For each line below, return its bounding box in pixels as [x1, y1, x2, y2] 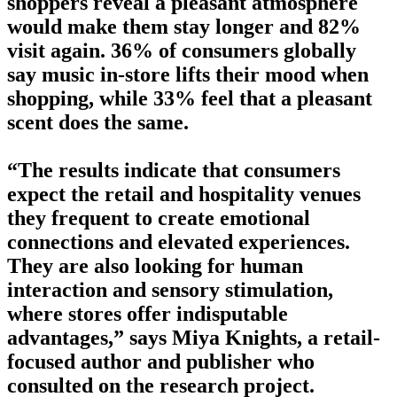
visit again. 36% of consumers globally [7, 39, 356, 63]
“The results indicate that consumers [7, 159, 340, 183]
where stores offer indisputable [7, 302, 288, 326]
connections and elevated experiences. [7, 230, 350, 254]
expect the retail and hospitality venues [7, 183, 361, 206]
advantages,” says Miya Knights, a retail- [7, 326, 380, 350]
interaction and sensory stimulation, [7, 278, 333, 302]
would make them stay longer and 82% [7, 15, 361, 39]
